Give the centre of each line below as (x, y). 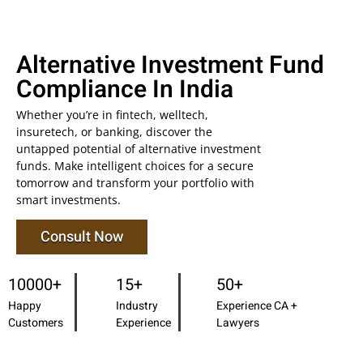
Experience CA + (256, 306)
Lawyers (237, 323)
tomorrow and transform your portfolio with (135, 183)
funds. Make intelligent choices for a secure (135, 166)
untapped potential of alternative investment (139, 149)
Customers (36, 323)
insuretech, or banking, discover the (114, 132)
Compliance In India (125, 90)
